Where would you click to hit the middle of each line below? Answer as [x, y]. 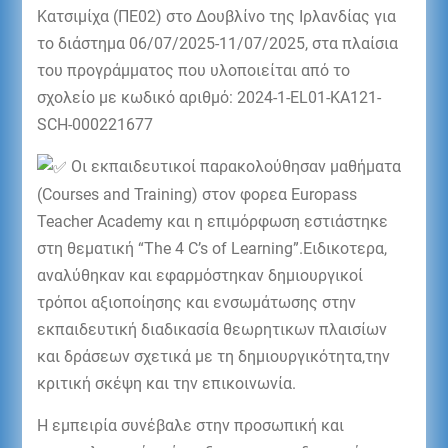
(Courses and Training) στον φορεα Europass [196, 194]
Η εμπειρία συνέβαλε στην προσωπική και [190, 425]
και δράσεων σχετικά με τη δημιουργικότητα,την [213, 356]
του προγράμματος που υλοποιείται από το [193, 70]
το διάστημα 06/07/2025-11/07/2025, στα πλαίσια [217, 43]
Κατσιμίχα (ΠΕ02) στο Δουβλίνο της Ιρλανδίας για [216, 16]
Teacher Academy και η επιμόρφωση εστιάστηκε [212, 221]
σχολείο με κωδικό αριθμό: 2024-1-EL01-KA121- [208, 97]
